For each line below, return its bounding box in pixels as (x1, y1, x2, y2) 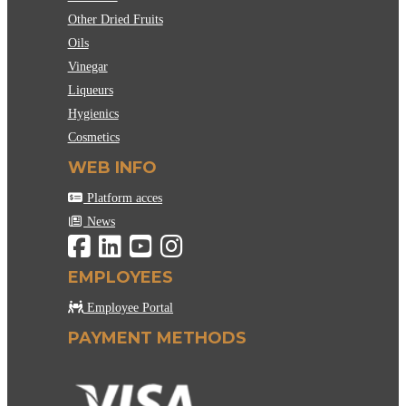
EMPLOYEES (67, 267, 173, 288)
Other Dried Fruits (67, 13, 163, 27)
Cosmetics (67, 130, 120, 145)
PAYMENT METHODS (67, 328, 246, 349)
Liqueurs (67, 83, 113, 98)
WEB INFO (67, 158, 157, 179)
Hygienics (67, 107, 119, 121)
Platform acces (83, 191, 163, 206)
